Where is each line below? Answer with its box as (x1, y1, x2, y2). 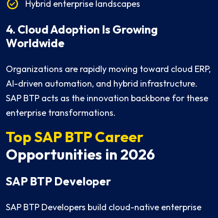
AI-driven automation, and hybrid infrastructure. (6, 78, 198, 90)
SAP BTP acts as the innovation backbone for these (6, 92, 208, 104)
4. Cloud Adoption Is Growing (6, 22, 158, 37)
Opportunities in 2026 (6, 145, 155, 164)
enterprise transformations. (6, 107, 116, 119)
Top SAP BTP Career (6, 127, 144, 146)
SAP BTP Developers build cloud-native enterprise (6, 201, 201, 213)
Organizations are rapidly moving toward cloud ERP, (6, 63, 211, 75)
